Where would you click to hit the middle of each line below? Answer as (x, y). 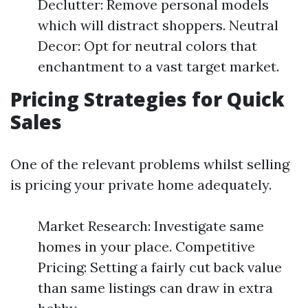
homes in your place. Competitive (146, 246)
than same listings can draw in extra (155, 288)
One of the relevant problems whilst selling (150, 164)
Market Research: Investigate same (151, 226)
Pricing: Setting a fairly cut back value (160, 267)
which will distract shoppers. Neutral (158, 25)
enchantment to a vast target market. (158, 66)
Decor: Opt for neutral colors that (147, 46)
